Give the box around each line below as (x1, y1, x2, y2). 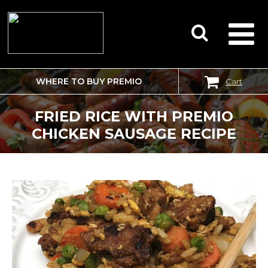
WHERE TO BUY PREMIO (36, 76, 142, 87)
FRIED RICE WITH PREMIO (35, 108, 233, 126)
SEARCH (11, 80, 46, 89)
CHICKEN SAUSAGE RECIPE (32, 125, 236, 143)
